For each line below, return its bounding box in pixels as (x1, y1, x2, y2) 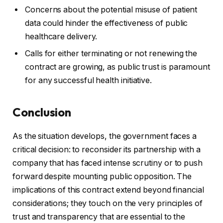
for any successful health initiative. (25, 76, 152, 86)
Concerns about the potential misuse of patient (25, 5, 198, 15)
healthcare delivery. (25, 32, 98, 42)
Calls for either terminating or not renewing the (25, 49, 198, 59)
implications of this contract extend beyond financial (12, 185, 204, 195)
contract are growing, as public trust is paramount (25, 62, 211, 72)
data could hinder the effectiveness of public (25, 18, 188, 28)
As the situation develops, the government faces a (12, 131, 197, 141)
